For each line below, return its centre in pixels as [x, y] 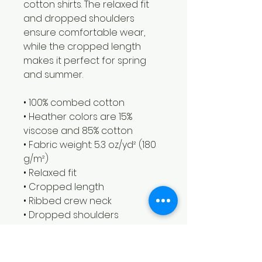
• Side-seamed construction [88, 229]
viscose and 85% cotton [78, 130]
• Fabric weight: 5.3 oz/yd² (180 [90, 144]
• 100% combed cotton [75, 102]
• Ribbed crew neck [69, 201]
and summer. [53, 74]
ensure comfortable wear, [84, 32]
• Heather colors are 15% [78, 116]
